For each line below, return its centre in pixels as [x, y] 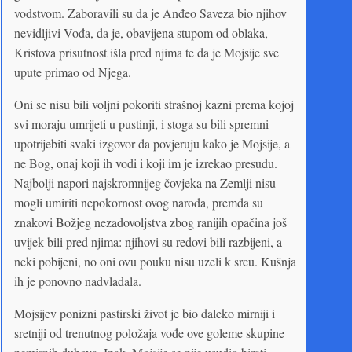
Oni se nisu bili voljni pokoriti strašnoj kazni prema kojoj [154, 104]
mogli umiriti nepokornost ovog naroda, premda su [139, 202]
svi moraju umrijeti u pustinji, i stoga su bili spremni [141, 123]
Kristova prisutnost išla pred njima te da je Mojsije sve [147, 52]
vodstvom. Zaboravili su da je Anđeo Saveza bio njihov [150, 13]
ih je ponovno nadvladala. [78, 280]
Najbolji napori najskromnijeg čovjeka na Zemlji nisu [145, 182]
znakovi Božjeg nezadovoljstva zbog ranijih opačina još [150, 222]
